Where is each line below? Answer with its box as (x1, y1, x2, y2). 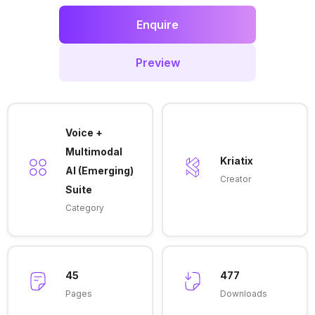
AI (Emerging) (65, 164, 134, 176)
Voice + (65, 126, 103, 139)
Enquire (136, 18, 179, 32)
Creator (219, 174, 251, 184)
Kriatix (219, 155, 253, 167)
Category (65, 202, 104, 213)
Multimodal (65, 145, 122, 157)
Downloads (219, 288, 267, 299)
